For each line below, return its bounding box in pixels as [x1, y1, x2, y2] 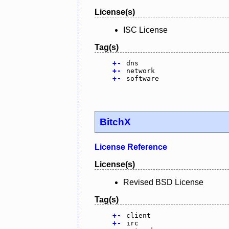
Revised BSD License [123, 177, 203, 187]
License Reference [95, 142, 167, 151]
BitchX [100, 116, 131, 127]
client [126, 211, 151, 219]
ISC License [123, 26, 168, 35]
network [126, 67, 155, 75]
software [126, 75, 159, 83]
